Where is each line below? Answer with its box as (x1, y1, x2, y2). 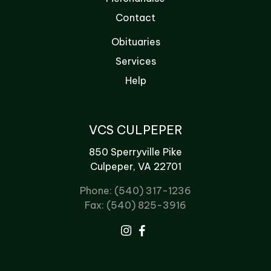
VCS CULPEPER (88, 122, 183, 138)
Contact (116, 11, 155, 24)
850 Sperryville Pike (89, 146, 182, 158)
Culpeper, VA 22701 (90, 160, 181, 173)
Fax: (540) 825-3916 (85, 199, 186, 212)
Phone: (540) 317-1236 (80, 184, 191, 197)
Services (115, 55, 156, 68)
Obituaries (111, 36, 160, 48)
